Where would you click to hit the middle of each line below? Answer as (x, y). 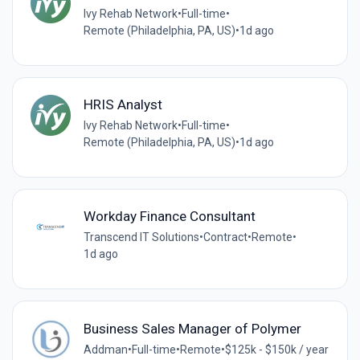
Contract (225, 237)
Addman (105, 349)
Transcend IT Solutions (141, 237)
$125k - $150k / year (276, 349)
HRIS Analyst (123, 105)
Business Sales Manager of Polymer (192, 328)
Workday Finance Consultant (169, 217)
